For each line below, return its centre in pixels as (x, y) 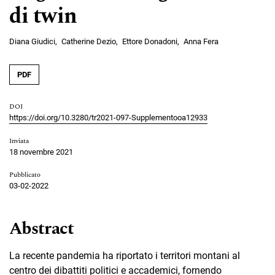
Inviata (19, 141)
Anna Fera (201, 42)
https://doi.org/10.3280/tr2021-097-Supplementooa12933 (108, 117)
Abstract (42, 228)
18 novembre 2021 (41, 152)
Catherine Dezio (89, 42)
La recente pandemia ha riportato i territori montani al (125, 255)
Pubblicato (25, 174)
